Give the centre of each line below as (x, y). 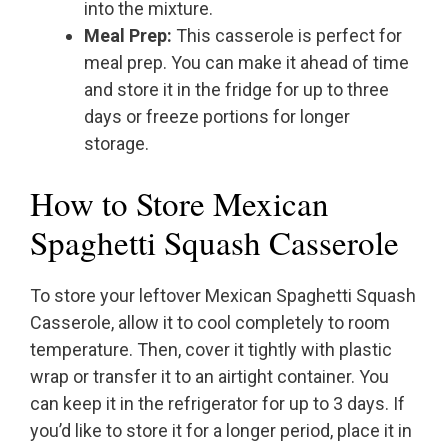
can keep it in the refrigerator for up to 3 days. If (217, 404)
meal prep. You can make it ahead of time (246, 63)
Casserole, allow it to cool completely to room (210, 323)
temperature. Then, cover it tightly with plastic (211, 350)
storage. (116, 144)
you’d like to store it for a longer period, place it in (221, 431)
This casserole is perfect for (287, 36)
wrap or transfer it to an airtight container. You (209, 377)
